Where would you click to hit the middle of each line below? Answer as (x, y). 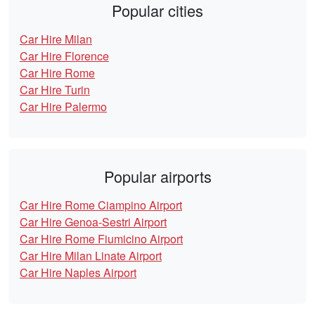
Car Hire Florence (64, 56)
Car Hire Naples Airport (78, 273)
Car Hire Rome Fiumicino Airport (101, 239)
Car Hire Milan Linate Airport (91, 256)
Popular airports (157, 176)
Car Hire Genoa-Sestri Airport (93, 222)
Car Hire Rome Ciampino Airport (101, 205)
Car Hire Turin (55, 90)
